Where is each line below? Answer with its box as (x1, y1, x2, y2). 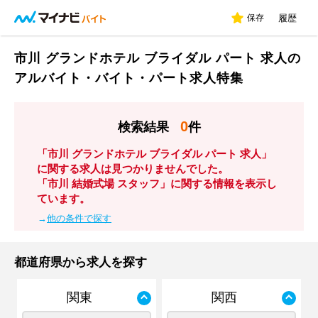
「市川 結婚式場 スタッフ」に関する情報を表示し (37, 177, 277, 190)
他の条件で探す (47, 213, 111, 224)
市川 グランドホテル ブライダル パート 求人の (14, 51, 301, 65)
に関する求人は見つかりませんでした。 (37, 163, 229, 175)
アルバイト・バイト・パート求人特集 (14, 71, 243, 85)
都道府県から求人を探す (14, 256, 147, 269)
